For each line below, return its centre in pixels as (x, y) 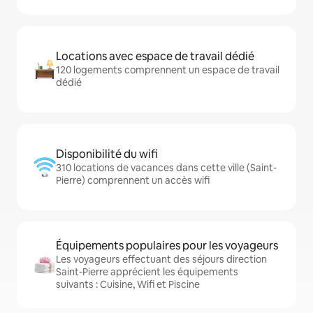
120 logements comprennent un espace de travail (168, 70)
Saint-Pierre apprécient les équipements (147, 272)
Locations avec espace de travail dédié (155, 57)
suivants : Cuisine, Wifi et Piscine (128, 285)
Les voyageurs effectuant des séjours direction (161, 260)
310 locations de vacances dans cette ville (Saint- (166, 168)
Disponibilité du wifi (107, 154)
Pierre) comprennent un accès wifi (133, 181)
